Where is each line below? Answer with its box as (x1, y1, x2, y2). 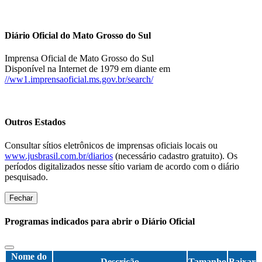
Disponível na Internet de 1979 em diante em (5, 64, 170, 74)
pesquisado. (5, 171, 48, 182)
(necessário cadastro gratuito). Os (113, 150, 237, 161)
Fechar (9, 193, 33, 202)
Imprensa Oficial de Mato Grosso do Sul (5, 53, 154, 64)
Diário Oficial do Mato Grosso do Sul (5, 30, 151, 40)
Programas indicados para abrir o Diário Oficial (5, 216, 195, 226)
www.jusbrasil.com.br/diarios (5, 150, 113, 161)
